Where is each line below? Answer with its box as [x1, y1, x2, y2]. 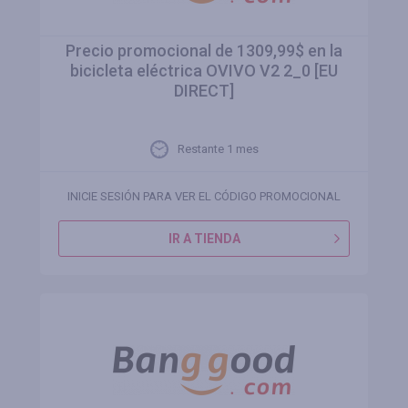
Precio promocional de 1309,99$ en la [66, 41, 342, 60]
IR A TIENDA [168, 231, 240, 246]
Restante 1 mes [177, 142, 259, 156]
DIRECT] [174, 81, 234, 100]
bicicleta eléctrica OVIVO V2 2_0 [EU [70, 61, 338, 80]
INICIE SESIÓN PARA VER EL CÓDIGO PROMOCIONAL [67, 189, 341, 203]
